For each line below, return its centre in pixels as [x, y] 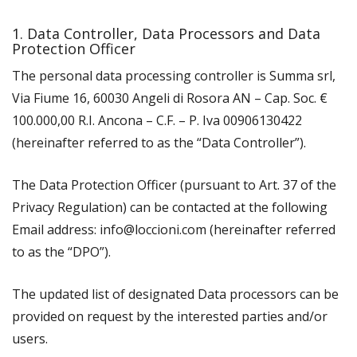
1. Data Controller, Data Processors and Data [166, 33]
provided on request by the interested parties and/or [170, 316]
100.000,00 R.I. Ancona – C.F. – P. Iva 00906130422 [157, 120]
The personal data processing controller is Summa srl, [174, 76]
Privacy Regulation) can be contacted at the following [170, 207]
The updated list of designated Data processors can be [175, 294]
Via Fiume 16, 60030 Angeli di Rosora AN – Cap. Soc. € [170, 98]
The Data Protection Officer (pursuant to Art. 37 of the [174, 185]
